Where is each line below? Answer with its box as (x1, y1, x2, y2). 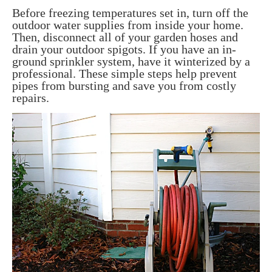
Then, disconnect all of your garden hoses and (12, 30, 238, 44)
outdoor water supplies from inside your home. (12, 18, 243, 32)
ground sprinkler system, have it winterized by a (12, 55, 250, 69)
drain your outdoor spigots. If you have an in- (12, 42, 236, 56)
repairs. (12, 91, 49, 105)
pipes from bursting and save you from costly (12, 79, 236, 93)
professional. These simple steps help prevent (12, 67, 237, 81)
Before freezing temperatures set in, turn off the (12, 6, 248, 20)
